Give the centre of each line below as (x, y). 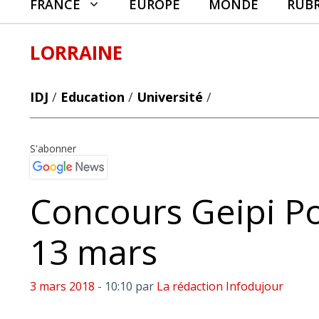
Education (93, 97)
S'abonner (53, 148)
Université (170, 97)
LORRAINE (76, 53)
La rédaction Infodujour (220, 286)
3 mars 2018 (62, 286)
